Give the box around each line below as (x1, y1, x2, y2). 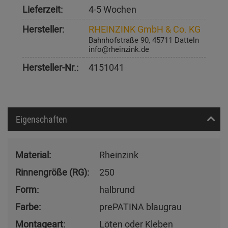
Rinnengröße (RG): (15, 165, 89, 178)
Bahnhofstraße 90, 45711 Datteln (89, 34, 199, 45)
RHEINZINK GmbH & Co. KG (89, 22, 201, 35)
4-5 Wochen (89, 3, 136, 15)
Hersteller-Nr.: (22, 61, 78, 73)
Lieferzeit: (22, 3, 63, 15)
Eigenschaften (16, 112, 67, 125)
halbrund (99, 183, 135, 195)
